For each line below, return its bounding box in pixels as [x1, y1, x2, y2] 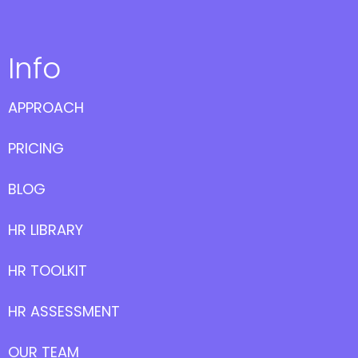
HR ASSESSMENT [8, 300, 120, 321]
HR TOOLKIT [8, 260, 87, 280]
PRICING [8, 137, 64, 158]
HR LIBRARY [8, 219, 83, 240]
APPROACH [8, 97, 84, 117]
